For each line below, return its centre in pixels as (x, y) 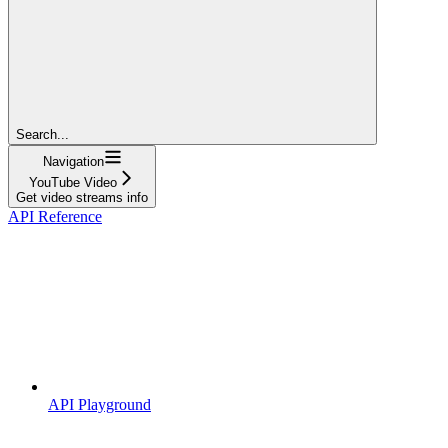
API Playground (99, 404)
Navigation (73, 161)
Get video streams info (82, 197)
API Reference (55, 216)
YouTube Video (73, 182)
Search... (42, 134)
